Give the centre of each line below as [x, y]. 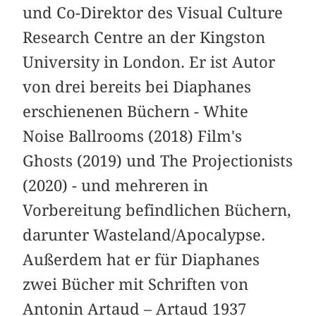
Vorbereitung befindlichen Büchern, [157, 210]
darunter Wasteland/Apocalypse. [144, 235]
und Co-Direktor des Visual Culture [153, 12]
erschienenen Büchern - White [136, 111]
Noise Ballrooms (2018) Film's [133, 136]
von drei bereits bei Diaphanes [137, 86]
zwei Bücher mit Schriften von [136, 284]
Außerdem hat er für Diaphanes [141, 259]
